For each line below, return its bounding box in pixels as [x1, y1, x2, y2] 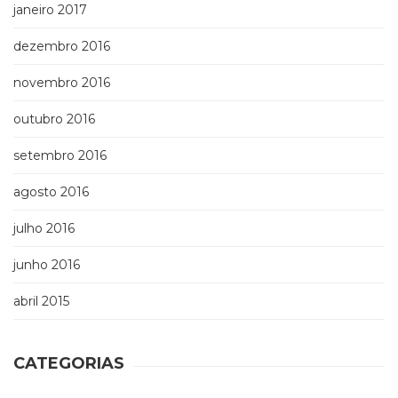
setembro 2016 [13, 147, 107, 164]
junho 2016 [13, 257, 80, 274]
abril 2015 [13, 293, 69, 310]
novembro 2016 [13, 75, 110, 92]
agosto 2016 [13, 184, 89, 201]
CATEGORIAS [13, 354, 124, 374]
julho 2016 [13, 220, 75, 237]
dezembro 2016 [13, 38, 110, 55]
